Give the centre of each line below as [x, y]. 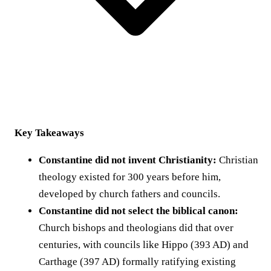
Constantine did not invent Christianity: [128, 160]
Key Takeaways [49, 132]
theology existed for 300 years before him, [130, 177]
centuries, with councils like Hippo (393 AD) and [144, 244]
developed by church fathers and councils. [129, 194]
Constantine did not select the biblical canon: [139, 211]
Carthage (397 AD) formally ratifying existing [137, 261]
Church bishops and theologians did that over [136, 227]
